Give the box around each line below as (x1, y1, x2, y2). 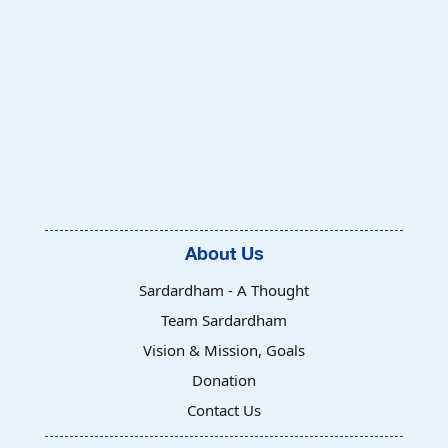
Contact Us (187, 400, 261, 420)
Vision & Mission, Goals (143, 340, 305, 360)
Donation (192, 370, 256, 390)
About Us (184, 242, 264, 264)
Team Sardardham (161, 310, 287, 330)
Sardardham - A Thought (139, 280, 309, 300)
